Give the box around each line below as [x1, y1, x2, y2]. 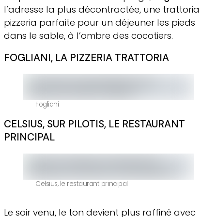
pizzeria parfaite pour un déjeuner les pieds [4, 16, 195, 29]
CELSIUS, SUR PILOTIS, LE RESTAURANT [4, 117, 185, 131]
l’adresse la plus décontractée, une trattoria [4, 3, 200, 15]
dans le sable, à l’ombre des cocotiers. [4, 29, 173, 42]
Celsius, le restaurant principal [35, 179, 128, 188]
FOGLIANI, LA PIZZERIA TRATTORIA [4, 51, 169, 64]
